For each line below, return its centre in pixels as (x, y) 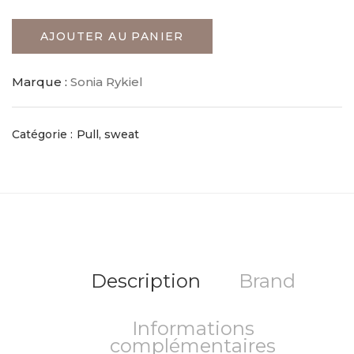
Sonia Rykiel (107, 82)
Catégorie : (42, 135)
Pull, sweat (108, 135)
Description (145, 281)
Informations (193, 329)
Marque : (41, 82)
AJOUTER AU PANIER (112, 37)
